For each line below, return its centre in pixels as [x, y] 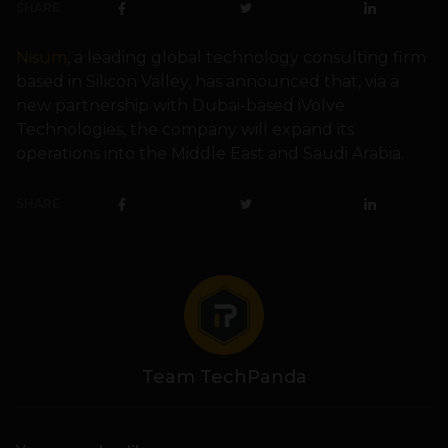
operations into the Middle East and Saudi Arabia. [210, 154]
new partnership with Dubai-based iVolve [180, 106]
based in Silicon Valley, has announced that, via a [207, 82]
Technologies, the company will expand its [185, 130]
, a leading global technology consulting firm [246, 58]
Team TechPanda [224, 377]
